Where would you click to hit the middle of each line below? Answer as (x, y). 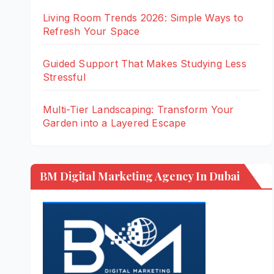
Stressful (64, 77)
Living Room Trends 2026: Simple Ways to (143, 17)
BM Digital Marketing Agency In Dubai (140, 176)
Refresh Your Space (91, 31)
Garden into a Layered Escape (115, 123)
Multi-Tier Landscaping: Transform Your (139, 109)
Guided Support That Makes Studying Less (145, 63)
